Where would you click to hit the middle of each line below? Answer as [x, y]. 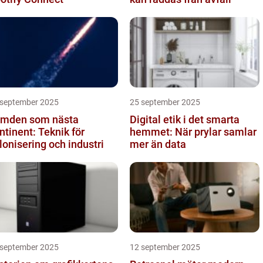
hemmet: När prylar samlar [193, 131]
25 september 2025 [165, 102]
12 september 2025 [165, 247]
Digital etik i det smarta [185, 119]
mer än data [158, 144]
